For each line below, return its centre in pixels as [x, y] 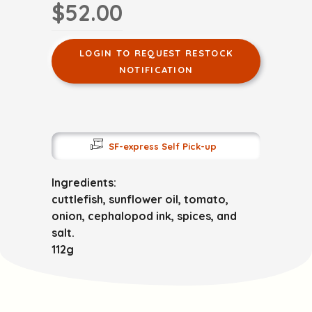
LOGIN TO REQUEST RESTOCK [156, 53]
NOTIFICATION [156, 69]
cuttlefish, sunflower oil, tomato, [140, 199]
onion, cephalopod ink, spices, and [144, 216]
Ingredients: [84, 182]
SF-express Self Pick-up [162, 146]
